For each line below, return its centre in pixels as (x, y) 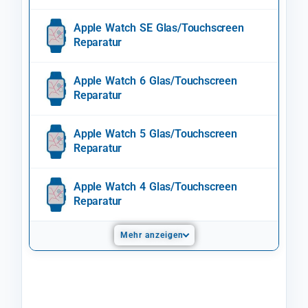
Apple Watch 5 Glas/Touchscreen (155, 134)
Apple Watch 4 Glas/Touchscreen (155, 187)
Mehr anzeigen (152, 235)
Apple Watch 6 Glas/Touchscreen (155, 81)
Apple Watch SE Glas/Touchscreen (159, 28)
